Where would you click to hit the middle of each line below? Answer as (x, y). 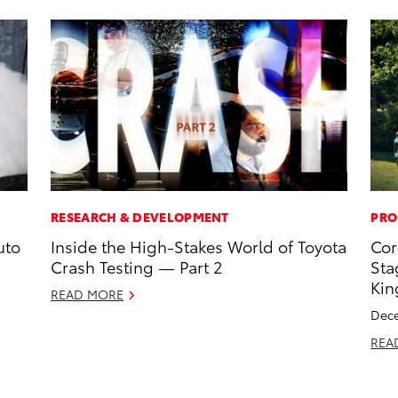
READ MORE (88, 295)
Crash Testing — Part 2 (138, 267)
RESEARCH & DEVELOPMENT (140, 217)
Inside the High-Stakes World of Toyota (199, 246)
